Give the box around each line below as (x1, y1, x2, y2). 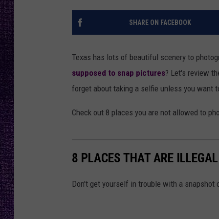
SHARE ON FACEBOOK (129, 19, 191, 27)
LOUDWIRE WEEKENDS (143, 40, 207, 48)
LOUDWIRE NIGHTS (143, 16, 198, 23)
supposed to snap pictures (72, 68, 165, 78)
